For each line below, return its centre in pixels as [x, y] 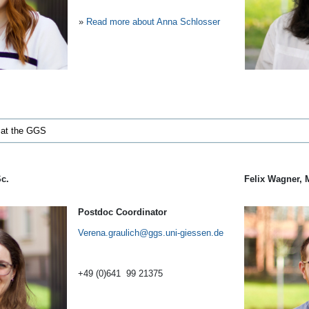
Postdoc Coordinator [122, 212]
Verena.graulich [109, 232]
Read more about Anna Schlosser [153, 21]
